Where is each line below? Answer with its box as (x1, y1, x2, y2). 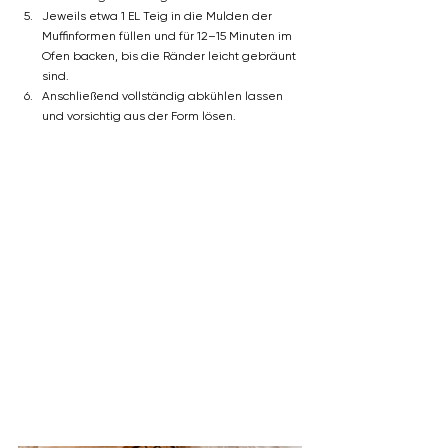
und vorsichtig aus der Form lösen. (42, 108, 236, 123)
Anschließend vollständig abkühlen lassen (42, 88, 286, 103)
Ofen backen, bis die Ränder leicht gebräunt (42, 48, 299, 63)
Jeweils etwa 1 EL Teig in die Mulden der (42, 8, 275, 23)
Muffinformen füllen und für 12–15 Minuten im (42, 28, 295, 43)
